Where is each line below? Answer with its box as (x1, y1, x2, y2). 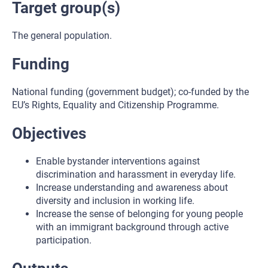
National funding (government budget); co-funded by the (12, 86, 249, 98)
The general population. (12, 30, 112, 41)
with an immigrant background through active (36, 221, 229, 233)
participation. (36, 234, 92, 246)
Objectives (12, 124, 86, 142)
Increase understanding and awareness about (36, 182, 228, 193)
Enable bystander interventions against (36, 156, 200, 167)
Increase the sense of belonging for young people (36, 208, 243, 220)
